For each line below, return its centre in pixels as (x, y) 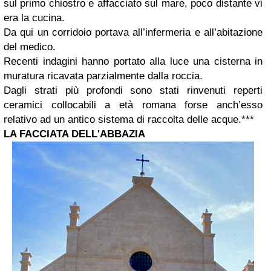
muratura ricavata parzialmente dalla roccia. (105, 76)
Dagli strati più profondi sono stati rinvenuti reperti (133, 91)
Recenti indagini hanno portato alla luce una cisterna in (133, 62)
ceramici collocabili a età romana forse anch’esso (133, 105)
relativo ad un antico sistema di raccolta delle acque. (122, 120)
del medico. (30, 47)
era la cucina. (36, 18)
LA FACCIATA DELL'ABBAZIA (74, 134)
